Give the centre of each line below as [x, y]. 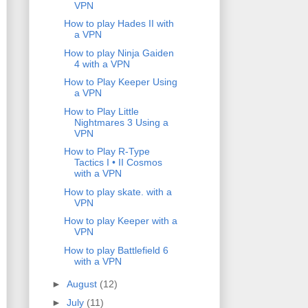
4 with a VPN [102, 64]
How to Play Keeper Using [120, 82]
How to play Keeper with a [120, 221]
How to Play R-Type [107, 152]
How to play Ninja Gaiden [119, 53]
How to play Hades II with [119, 24]
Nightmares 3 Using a [121, 122]
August [83, 284]
